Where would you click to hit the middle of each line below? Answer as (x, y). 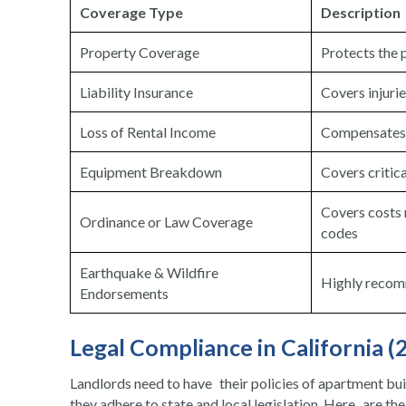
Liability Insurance (136, 92)
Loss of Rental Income (148, 132)
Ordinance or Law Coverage (166, 222)
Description (361, 13)
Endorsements (124, 294)
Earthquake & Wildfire (149, 273)
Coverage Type (131, 13)
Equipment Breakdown (151, 172)
